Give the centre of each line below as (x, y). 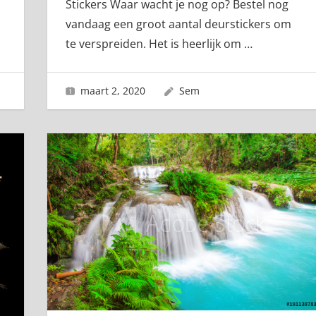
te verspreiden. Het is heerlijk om (154, 44)
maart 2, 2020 (113, 90)
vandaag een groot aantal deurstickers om (178, 24)
